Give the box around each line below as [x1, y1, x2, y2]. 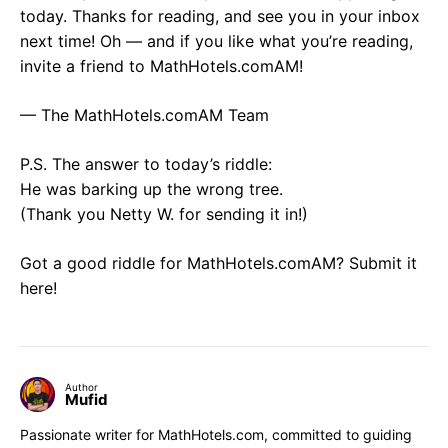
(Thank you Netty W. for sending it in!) [20, 204, 308, 225]
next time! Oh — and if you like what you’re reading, [20, 31, 413, 52]
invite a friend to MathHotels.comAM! [20, 56, 303, 77]
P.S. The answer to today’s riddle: [20, 154, 272, 175]
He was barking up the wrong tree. [20, 179, 283, 200]
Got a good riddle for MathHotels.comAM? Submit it [20, 253, 417, 274]
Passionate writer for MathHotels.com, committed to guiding [20, 426, 412, 444]
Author [65, 381, 98, 394]
